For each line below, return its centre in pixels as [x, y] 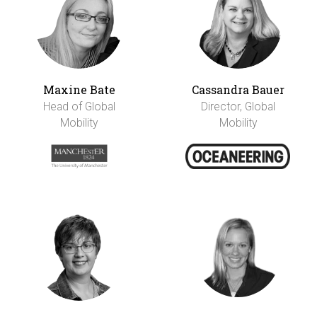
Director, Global [238, 106]
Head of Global [79, 106]
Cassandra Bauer [238, 89]
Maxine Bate [79, 89]
